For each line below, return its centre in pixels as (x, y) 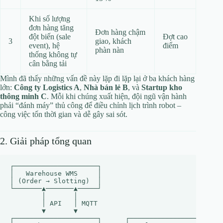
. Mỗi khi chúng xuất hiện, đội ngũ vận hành (117, 96)
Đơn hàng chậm (120, 32)
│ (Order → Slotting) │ (56, 181)
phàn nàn (110, 50)
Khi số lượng (50, 19)
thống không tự (53, 55)
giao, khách (113, 41)
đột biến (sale (50, 37)
